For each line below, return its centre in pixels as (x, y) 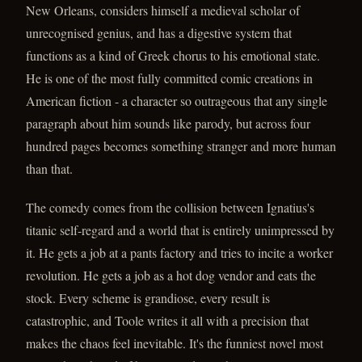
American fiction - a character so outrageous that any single (177, 101)
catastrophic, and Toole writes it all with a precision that (167, 320)
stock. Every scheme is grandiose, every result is (148, 298)
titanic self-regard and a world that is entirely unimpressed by (180, 230)
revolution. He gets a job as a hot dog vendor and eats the (171, 275)
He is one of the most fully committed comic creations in (169, 78)
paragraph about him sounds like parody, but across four (168, 123)
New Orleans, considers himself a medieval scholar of (163, 10)
